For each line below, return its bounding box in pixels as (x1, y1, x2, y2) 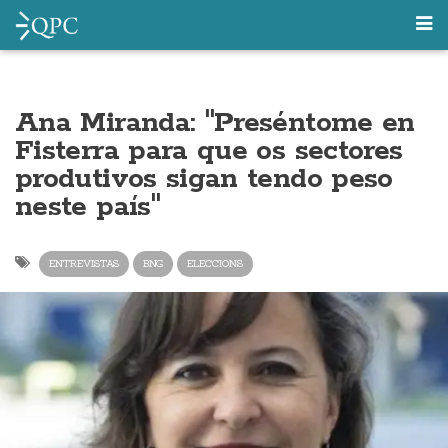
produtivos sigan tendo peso (15, 161, 393, 197)
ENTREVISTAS (49, 257, 119, 270)
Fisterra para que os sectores (15, 133, 403, 169)
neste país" (15, 189, 160, 225)
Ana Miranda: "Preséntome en (15, 105, 415, 141)
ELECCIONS (187, 257, 243, 270)
